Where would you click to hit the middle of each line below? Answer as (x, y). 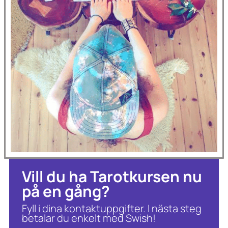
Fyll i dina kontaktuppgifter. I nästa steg (112, 208)
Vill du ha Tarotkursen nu (112, 176)
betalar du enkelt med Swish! (89, 218)
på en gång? (66, 191)
